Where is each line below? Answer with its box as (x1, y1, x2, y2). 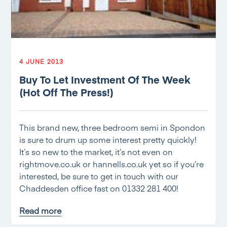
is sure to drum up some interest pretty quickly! (19, 134, 197, 145)
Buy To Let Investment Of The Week (19, 72, 191, 86)
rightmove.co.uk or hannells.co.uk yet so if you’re (19, 158, 204, 169)
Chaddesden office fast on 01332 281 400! (19, 182, 179, 194)
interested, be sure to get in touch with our (19, 170, 179, 181)
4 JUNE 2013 (19, 57, 64, 65)
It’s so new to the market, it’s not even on (19, 146, 173, 157)
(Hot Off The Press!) (19, 85, 114, 99)
